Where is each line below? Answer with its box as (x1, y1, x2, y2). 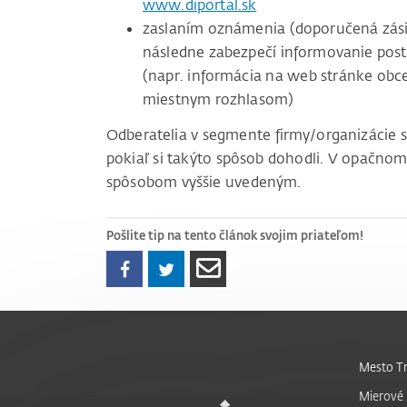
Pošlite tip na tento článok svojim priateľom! (106, 226, 363, 243)
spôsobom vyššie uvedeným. (106, 173, 302, 192)
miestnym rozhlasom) (143, 90, 294, 109)
